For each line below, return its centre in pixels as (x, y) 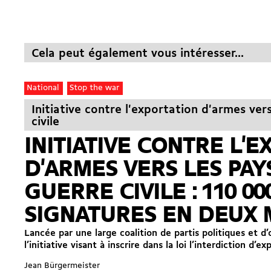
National (43, 88)
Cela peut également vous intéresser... (138, 54)
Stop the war (95, 88)
